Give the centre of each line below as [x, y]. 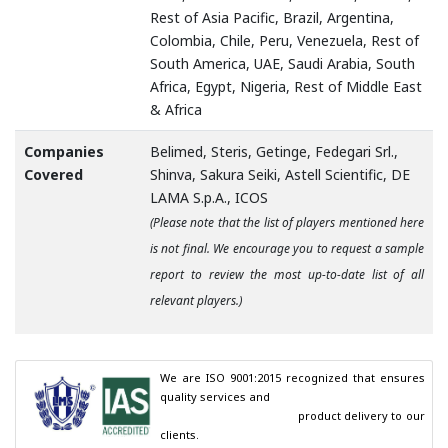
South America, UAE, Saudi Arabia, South [282, 64]
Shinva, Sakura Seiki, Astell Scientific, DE [280, 175]
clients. [180, 435]
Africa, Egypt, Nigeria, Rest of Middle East [286, 87]
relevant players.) [196, 301]
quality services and [215, 397]
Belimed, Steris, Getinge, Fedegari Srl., [274, 152]
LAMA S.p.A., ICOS [209, 198]
